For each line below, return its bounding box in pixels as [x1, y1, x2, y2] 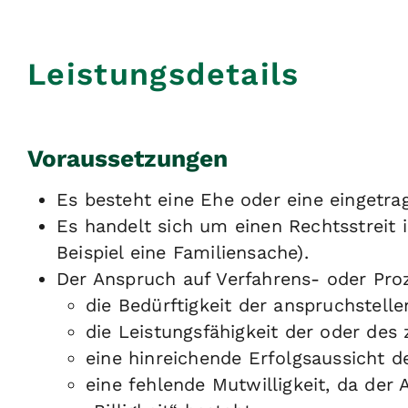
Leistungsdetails [27, 55, 300, 92]
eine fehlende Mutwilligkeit [86, 374, 326, 396]
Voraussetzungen [27, 144, 228, 172]
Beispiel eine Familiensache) [56, 242, 304, 264]
